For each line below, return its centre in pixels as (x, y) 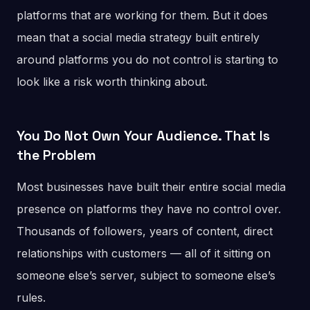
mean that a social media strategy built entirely (138, 38)
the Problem (56, 155)
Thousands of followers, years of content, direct (145, 231)
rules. (31, 298)
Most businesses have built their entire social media (151, 187)
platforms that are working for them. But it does (142, 16)
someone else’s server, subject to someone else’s (146, 276)
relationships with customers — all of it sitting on (144, 254)
